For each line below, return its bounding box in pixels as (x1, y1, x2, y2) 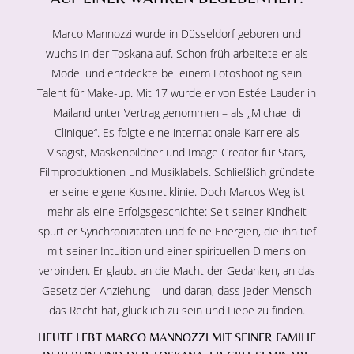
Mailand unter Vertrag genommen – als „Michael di (52, 105, 301, 121)
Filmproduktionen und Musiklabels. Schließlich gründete (39, 164, 314, 180)
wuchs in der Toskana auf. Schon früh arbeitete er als (45, 46, 308, 62)
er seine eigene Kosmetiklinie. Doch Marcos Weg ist (48, 184, 305, 200)
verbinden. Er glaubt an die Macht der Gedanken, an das (38, 263, 315, 279)
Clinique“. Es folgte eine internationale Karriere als (54, 125, 299, 141)
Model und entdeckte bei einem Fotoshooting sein (51, 66, 303, 81)
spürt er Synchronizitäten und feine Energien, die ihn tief (37, 224, 316, 239)
